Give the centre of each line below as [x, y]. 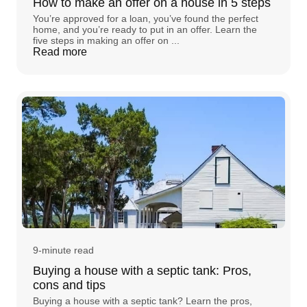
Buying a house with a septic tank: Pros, [142, 270]
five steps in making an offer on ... [106, 40]
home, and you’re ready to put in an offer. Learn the [145, 29]
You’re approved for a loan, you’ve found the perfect [146, 18]
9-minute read [63, 250]
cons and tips [69, 285]
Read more [60, 51]
